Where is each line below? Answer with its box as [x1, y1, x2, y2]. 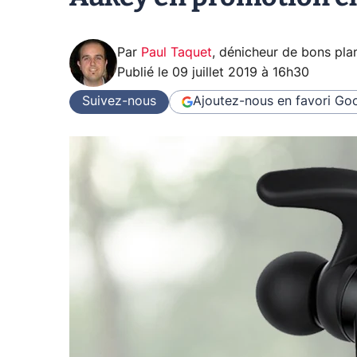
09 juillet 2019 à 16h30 [172, 65, 309, 79]
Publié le [117, 65, 172, 79]
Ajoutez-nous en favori [193, 95, 331, 108]
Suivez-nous [82, 95, 156, 108]
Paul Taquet [141, 45, 212, 59]
